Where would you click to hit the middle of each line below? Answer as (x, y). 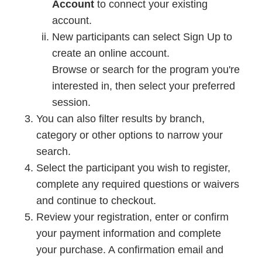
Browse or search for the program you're (146, 70)
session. (73, 103)
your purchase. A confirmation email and (130, 250)
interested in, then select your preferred (144, 86)
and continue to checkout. (96, 201)
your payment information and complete (129, 234)
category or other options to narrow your (130, 135)
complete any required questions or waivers (138, 185)
